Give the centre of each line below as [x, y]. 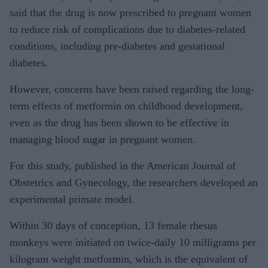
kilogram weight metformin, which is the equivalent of [129, 259]
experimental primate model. [72, 199]
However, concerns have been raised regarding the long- [132, 89]
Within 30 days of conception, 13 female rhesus [113, 225]
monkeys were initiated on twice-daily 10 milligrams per [133, 242]
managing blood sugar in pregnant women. [103, 139]
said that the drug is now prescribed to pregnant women [130, 12]
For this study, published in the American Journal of [123, 165]
